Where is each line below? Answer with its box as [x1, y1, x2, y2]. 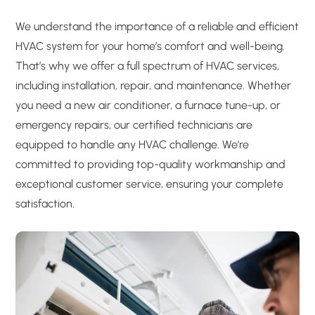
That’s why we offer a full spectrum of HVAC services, [15, 59, 279, 72]
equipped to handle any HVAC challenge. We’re [15, 138, 249, 151]
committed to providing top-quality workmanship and [15, 157, 285, 171]
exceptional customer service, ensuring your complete [15, 177, 283, 191]
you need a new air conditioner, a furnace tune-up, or [15, 98, 281, 112]
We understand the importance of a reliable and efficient [15, 20, 299, 33]
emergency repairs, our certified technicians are [15, 118, 252, 131]
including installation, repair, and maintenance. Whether [15, 79, 291, 92]
